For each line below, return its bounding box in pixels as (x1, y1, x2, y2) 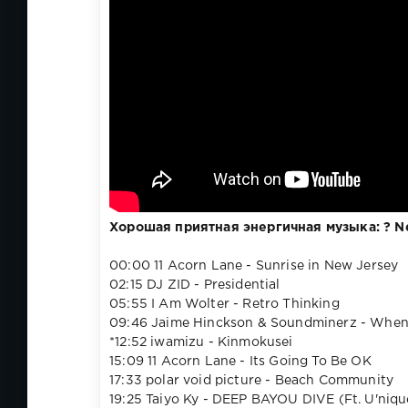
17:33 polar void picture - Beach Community (109, 374, 394, 386)
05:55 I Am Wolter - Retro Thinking (109, 298, 340, 310)
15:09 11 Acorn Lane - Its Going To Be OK (109, 355, 372, 367)
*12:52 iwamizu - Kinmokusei (109, 336, 293, 348)
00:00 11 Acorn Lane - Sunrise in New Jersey (109, 260, 399, 271)
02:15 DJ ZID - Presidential (109, 279, 280, 291)
